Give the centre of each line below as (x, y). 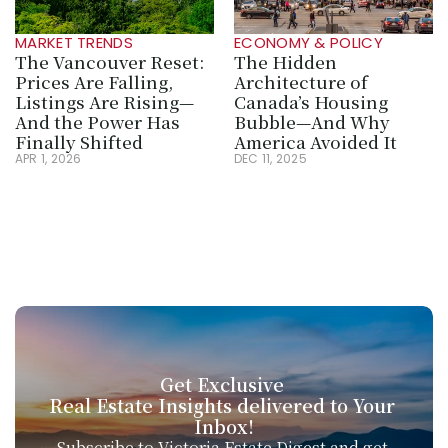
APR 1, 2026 (48, 158)
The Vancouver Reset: (109, 61)
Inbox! (224, 426)
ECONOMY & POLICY (308, 42)
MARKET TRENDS (74, 42)
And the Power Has (97, 121)
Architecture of (301, 81)
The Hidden (285, 61)
